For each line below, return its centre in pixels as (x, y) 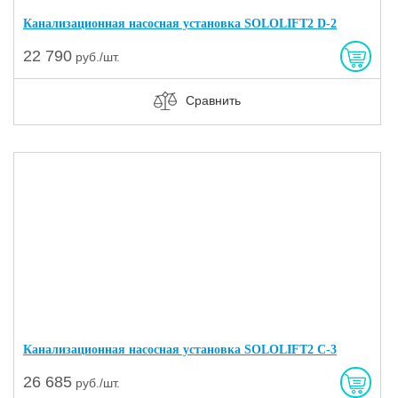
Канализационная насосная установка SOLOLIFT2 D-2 (180, 23)
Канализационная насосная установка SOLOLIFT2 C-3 (180, 349)
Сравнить (213, 100)
